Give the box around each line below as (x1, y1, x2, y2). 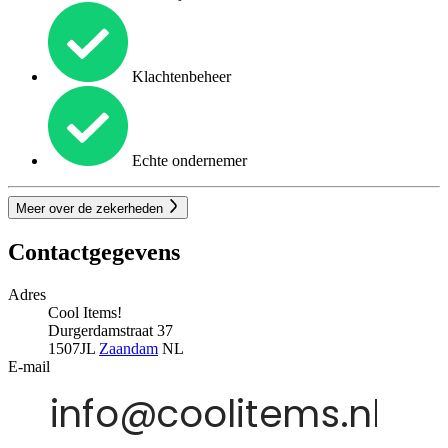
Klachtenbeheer (128, 68, 231, 86)
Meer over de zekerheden (16, 200, 167, 216)
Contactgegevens (8, 238, 180, 265)
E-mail (8, 357, 50, 375)
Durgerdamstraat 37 (48, 321, 173, 339)
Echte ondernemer (128, 152, 247, 170)
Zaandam (99, 339, 158, 357)
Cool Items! (48, 303, 122, 321)
